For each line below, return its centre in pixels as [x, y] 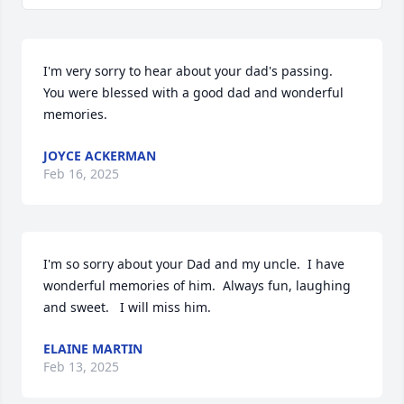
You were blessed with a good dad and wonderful [193, 92]
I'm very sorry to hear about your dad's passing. [188, 71]
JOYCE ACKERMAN [100, 156]
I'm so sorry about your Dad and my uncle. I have [194, 264]
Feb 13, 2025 [81, 367]
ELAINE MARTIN [93, 349]
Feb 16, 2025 [81, 174]
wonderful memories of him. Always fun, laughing [197, 285]
